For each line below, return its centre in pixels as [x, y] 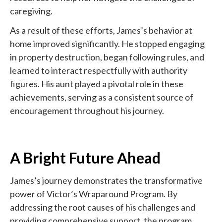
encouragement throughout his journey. [87, 110]
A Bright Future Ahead [85, 157]
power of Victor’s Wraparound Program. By [94, 194]
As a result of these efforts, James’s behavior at [101, 30]
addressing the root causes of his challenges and [103, 207]
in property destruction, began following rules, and [107, 57]
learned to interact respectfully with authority [99, 70]
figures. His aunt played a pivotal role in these [97, 83]
